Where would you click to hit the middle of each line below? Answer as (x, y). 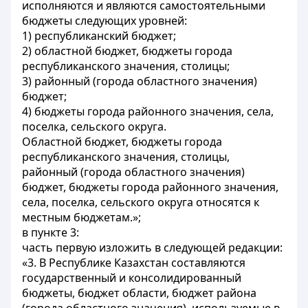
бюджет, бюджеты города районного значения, (150, 187)
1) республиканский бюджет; (99, 36)
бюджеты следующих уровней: (104, 21)
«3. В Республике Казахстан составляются (134, 263)
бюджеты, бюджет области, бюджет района (139, 293)
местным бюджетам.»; (81, 217)
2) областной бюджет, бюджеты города (127, 51)
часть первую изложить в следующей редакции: (152, 247)
